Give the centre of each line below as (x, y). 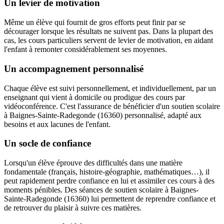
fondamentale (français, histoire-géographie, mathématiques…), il (107, 172)
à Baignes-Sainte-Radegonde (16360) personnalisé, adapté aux (103, 115)
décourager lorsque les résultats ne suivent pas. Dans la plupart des (108, 31)
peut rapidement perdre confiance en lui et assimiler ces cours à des (109, 181)
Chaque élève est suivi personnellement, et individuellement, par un (110, 88)
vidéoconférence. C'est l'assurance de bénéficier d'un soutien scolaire (112, 106)
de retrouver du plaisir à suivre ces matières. (73, 208)
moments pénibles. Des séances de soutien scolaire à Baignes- (101, 190)
